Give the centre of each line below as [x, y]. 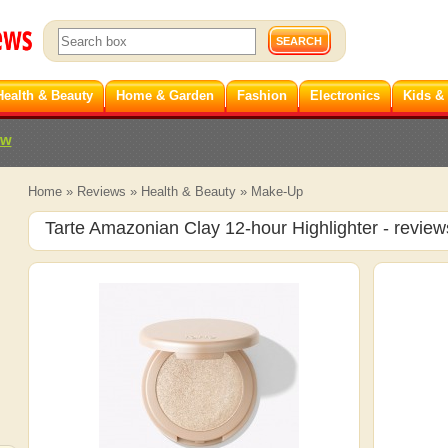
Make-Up [276, 191]
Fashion [261, 95]
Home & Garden [164, 95]
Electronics [344, 95]
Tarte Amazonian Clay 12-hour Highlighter [211, 228]
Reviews [101, 191]
